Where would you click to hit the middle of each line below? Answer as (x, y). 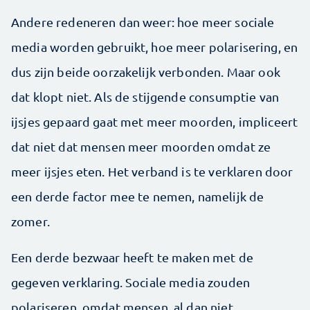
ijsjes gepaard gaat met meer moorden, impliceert (155, 121)
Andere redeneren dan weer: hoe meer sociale (143, 21)
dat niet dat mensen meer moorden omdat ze (141, 146)
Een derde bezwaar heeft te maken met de (132, 257)
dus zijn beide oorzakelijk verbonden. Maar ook (146, 71)
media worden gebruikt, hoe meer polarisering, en (155, 46)
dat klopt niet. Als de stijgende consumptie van (145, 96)
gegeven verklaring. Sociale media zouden (130, 282)
